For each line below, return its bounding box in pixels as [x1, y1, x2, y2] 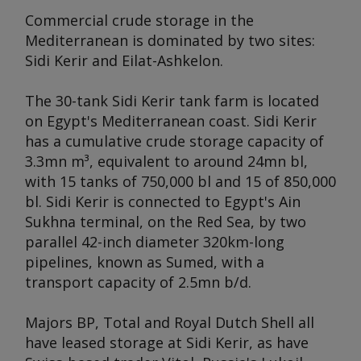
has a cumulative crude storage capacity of [25, 131, 324, 151]
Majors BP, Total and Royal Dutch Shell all [25, 313, 314, 332]
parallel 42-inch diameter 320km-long [25, 232, 284, 251]
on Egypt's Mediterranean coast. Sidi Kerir [25, 111, 317, 131]
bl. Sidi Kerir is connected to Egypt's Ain [25, 192, 301, 211]
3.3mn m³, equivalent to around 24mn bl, [25, 151, 308, 171]
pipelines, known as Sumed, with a [25, 252, 264, 272]
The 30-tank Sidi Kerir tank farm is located [25, 91, 319, 110]
